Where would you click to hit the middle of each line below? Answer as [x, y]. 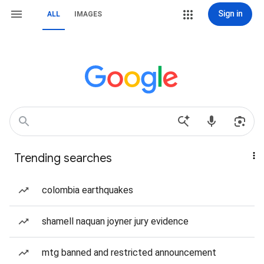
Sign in [230, 14]
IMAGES [88, 14]
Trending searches [63, 158]
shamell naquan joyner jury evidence [115, 221]
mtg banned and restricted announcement [129, 253]
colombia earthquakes [88, 190]
